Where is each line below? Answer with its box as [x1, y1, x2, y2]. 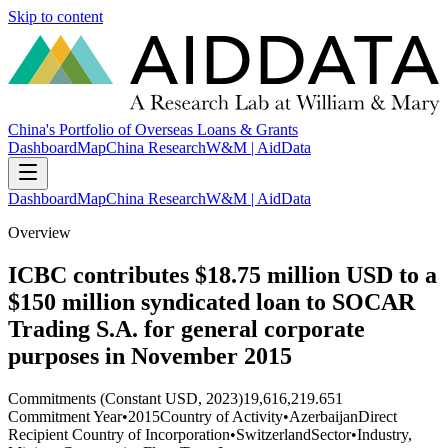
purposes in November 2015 [8, 343, 292, 370]
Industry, [357, 425, 412, 443]
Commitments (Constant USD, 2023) [8, 389, 243, 407]
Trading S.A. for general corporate [8, 316, 365, 343]
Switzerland [236, 425, 311, 443]
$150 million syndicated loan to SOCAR [8, 289, 415, 316]
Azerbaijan [289, 407, 358, 425]
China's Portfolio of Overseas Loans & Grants [8, 121, 298, 139]
